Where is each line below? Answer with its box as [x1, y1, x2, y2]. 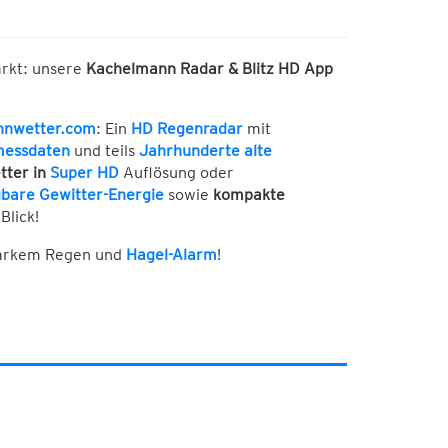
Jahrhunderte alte [138, 141, 272, 161]
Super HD [49, 163, 119, 183]
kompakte [212, 185, 285, 205]
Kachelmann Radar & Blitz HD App [85, 59, 333, 79]
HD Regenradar [130, 119, 243, 139]
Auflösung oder [118, 163, 234, 183]
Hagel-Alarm [125, 245, 217, 265]
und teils [69, 141, 135, 161]
